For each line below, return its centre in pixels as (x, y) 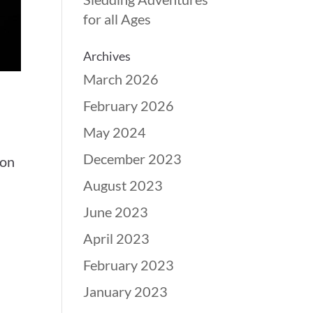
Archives (107, 56)
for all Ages (117, 19)
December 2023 (133, 159)
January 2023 (126, 291)
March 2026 (121, 79)
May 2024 (115, 132)
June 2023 (116, 212)
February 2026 (129, 105)
